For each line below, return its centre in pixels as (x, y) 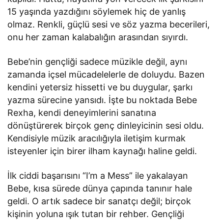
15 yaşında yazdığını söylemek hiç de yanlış (97, 11)
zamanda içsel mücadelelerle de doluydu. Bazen (106, 74)
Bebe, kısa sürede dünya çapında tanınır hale (100, 188)
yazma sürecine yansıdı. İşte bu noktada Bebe (102, 100)
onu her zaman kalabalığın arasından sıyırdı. (98, 37)
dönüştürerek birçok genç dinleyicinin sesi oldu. (106, 125)
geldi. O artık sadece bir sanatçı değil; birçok (99, 201)
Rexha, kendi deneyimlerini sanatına (82, 112)
